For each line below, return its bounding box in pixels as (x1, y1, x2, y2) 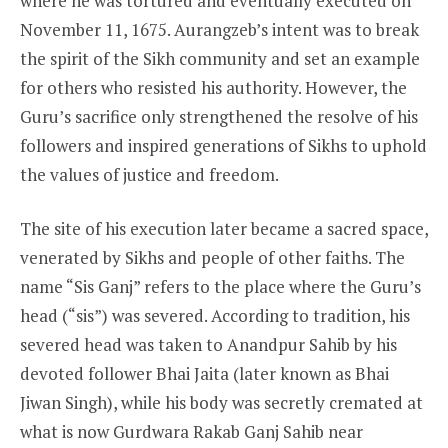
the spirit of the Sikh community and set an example (20, 46, 420, 70)
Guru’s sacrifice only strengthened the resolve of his (20, 104, 418, 128)
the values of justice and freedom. (20, 162, 279, 186)
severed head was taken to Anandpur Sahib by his (20, 333, 397, 357)
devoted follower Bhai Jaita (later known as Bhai (20, 362, 389, 386)
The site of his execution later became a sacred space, (20, 217, 428, 241)
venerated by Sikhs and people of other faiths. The (20, 246, 405, 270)
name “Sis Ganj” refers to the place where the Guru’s (20, 275, 421, 299)
